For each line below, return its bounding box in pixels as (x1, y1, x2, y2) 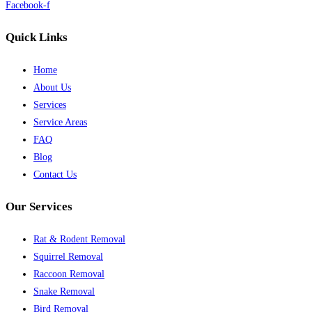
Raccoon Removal (33, 268, 104, 279)
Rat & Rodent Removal (33, 233, 125, 244)
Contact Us (33, 169, 77, 180)
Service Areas (33, 116, 87, 127)
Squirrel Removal (33, 251, 103, 262)
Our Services (6, 200, 72, 214)
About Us (33, 81, 71, 93)
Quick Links (6, 31, 68, 45)
